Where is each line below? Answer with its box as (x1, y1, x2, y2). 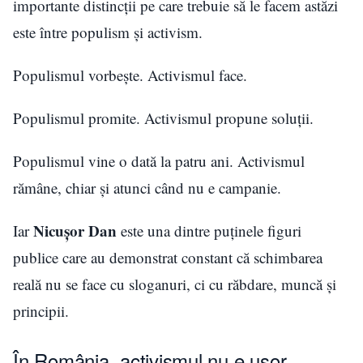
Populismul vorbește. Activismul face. (13, 65, 247, 86)
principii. (13, 301, 69, 322)
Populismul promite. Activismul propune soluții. (13, 108, 314, 129)
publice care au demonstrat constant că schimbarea (13, 247, 322, 268)
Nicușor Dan (33, 220, 117, 242)
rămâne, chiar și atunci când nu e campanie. (13, 177, 281, 199)
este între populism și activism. (13, 22, 203, 43)
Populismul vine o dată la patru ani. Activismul (13, 151, 305, 172)
